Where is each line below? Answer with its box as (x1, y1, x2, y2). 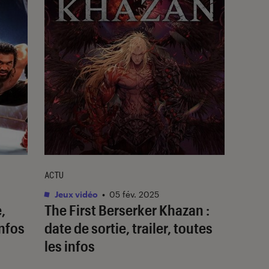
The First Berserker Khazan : (44, 201, 210, 219)
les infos (44, 237, 95, 255)
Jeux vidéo (53, 189, 98, 199)
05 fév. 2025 (109, 189, 159, 199)
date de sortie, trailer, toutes (44, 219, 213, 237)
